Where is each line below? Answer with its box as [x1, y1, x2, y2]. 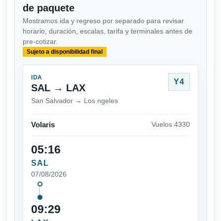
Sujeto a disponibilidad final [26, 48, 103, 55]
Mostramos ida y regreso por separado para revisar [23, 16, 184, 25]
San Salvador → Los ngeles [31, 97, 118, 105]
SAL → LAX [31, 82, 85, 94]
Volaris [31, 121, 55, 129]
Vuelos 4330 [151, 121, 190, 129]
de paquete [23, 2, 74, 13]
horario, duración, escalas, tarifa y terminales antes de [23, 27, 192, 35]
